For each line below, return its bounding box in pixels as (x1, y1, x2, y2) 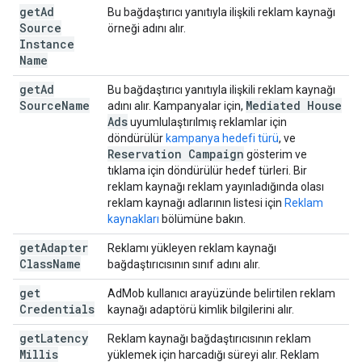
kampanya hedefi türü (166, 132, 279, 145)
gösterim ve (244, 148, 307, 161)
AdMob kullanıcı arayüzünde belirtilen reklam (107, 287, 335, 300)
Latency (40, 330, 88, 346)
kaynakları (107, 213, 159, 225)
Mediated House (246, 98, 342, 113)
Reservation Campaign (107, 146, 244, 162)
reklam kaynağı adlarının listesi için (107, 196, 284, 209)
